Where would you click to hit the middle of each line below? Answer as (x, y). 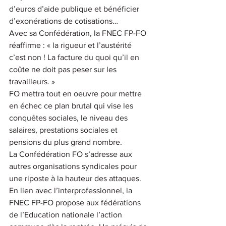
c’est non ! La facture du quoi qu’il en (75, 57)
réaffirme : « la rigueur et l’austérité (71, 45)
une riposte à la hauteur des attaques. (76, 178)
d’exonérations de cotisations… (64, 21)
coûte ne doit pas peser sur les (64, 69)
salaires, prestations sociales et (64, 130)
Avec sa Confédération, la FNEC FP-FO (79, 33)
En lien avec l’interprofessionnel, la (72, 190)
